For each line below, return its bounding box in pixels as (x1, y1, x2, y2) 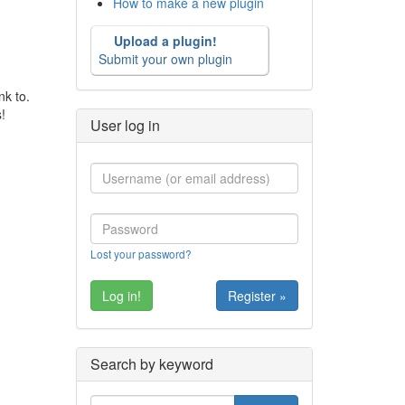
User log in (89, 114, 160, 136)
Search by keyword (89, 353, 213, 374)
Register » (228, 286, 287, 305)
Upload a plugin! (113, 31, 217, 50)
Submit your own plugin (98, 49, 232, 68)
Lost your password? (89, 245, 192, 261)
